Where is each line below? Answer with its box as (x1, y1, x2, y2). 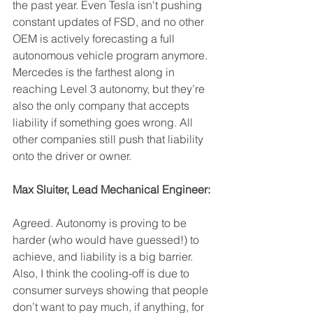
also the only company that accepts (13, 99, 192, 112)
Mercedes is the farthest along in (13, 65, 177, 79)
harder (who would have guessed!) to (13, 233, 202, 247)
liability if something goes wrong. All (13, 115, 196, 129)
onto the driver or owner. (13, 149, 131, 163)
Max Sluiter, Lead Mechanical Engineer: (13, 182, 210, 196)
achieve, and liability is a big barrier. (13, 249, 196, 263)
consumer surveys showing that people (13, 283, 211, 297)
